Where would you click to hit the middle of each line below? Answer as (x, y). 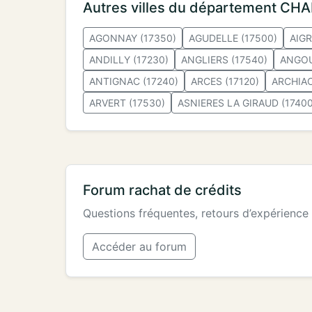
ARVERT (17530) (127, 102)
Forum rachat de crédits (162, 190)
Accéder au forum (139, 246)
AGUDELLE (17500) (233, 38)
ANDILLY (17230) (129, 59)
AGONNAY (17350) (133, 38)
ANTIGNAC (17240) (134, 81)
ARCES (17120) (225, 81)
